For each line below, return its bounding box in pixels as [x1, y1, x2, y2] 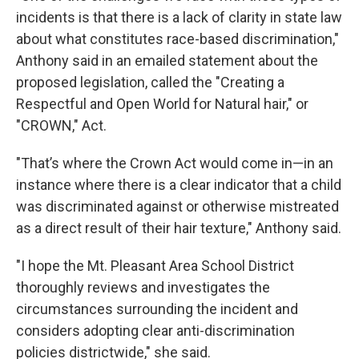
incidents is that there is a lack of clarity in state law [16, 9, 342, 26]
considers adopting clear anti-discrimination [16, 322, 295, 339]
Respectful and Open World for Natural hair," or [16, 95, 309, 112]
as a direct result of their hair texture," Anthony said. [16, 220, 341, 236]
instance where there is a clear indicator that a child [16, 176, 341, 193]
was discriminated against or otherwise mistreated [16, 198, 339, 215]
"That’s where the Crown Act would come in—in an [16, 155, 333, 171]
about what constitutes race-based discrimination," [16, 30, 339, 47]
